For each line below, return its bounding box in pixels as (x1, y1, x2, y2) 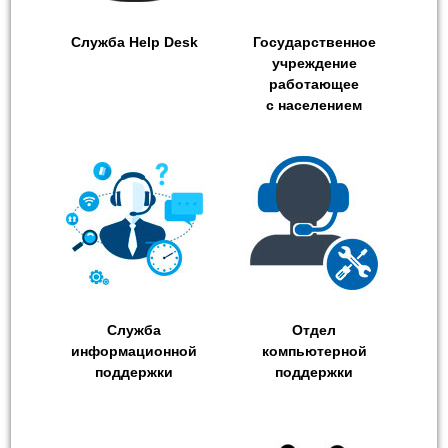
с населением (266, 97, 362, 114)
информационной (71, 343, 197, 360)
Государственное (252, 34, 376, 51)
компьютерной (261, 343, 367, 360)
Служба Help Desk (70, 34, 198, 51)
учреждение (271, 55, 357, 72)
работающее (269, 76, 359, 93)
